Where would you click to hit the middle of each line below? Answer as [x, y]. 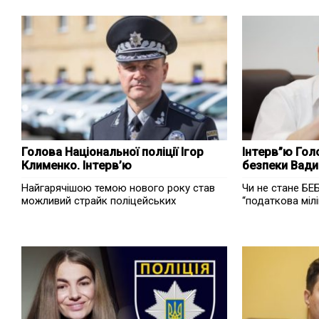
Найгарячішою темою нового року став [118, 188]
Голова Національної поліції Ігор [113, 152]
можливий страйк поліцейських [99, 201]
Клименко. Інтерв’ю [77, 166]
